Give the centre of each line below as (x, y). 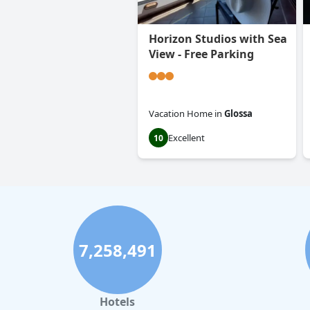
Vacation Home (181, 114)
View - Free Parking (201, 54)
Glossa (238, 114)
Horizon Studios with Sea (218, 39)
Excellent (186, 138)
